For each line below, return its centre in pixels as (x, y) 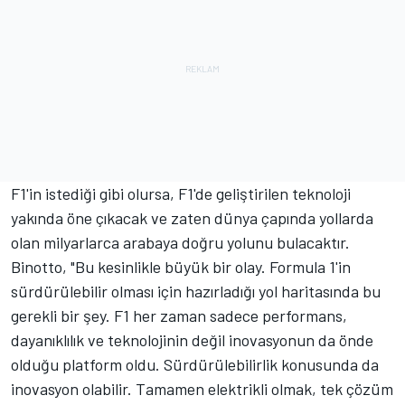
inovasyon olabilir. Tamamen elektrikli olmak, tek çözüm (202, 388)
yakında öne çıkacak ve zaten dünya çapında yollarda (192, 217)
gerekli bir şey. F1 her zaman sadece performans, (179, 315)
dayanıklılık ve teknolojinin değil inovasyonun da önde (192, 339)
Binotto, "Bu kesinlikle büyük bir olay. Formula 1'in (181, 266)
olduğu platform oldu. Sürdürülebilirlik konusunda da (195, 364)
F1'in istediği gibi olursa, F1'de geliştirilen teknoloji (181, 193)
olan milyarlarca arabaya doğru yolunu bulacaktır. (180, 242)
